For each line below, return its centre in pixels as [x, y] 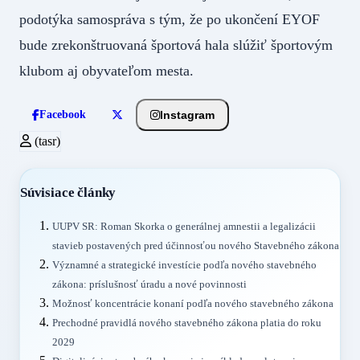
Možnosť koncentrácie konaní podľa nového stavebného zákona [193, 303]
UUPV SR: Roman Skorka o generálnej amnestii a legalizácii [184, 226]
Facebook [63, 115]
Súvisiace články [68, 192]
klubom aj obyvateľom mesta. [106, 71]
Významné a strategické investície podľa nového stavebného [184, 265]
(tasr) [46, 141]
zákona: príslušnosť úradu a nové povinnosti [149, 284]
